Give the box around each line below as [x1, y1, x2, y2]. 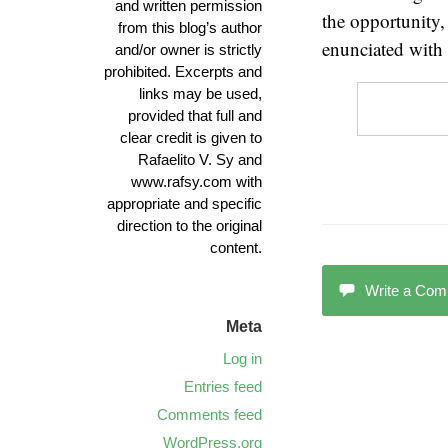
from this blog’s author [118, 19, 262, 36]
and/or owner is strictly [115, 41, 262, 58]
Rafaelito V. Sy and [138, 151, 262, 168]
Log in [223, 350, 262, 367]
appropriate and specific [107, 195, 262, 212]
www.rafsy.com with [131, 173, 262, 190]
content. [210, 239, 262, 256]
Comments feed [157, 406, 262, 423]
